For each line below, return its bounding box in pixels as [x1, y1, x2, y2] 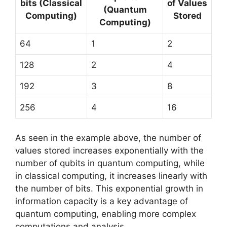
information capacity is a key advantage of [15, 196, 188, 206]
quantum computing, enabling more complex [15, 208, 196, 219]
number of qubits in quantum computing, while [15, 158, 205, 168]
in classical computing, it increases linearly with [15, 170, 207, 181]
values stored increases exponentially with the [15, 145, 204, 156]
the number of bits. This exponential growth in [15, 183, 203, 194]
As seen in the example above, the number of [15, 132, 201, 143]
